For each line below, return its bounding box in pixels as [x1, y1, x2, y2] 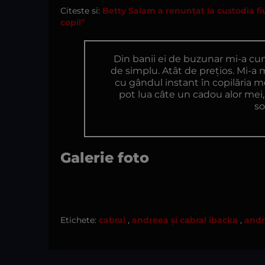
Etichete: [60, 215, 96, 225]
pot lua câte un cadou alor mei [119, 89, 263, 100]
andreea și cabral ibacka [132, 215, 238, 225]
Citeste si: [60, 5, 102, 16]
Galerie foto [60, 149, 149, 166]
